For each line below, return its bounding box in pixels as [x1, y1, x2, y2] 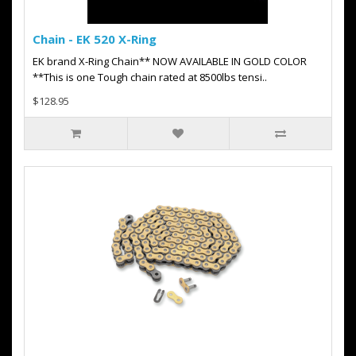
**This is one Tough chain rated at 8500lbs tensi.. [33, 70, 267, 84]
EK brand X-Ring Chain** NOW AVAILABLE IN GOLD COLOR [33, 54, 307, 68]
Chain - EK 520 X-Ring [33, 31, 157, 47]
